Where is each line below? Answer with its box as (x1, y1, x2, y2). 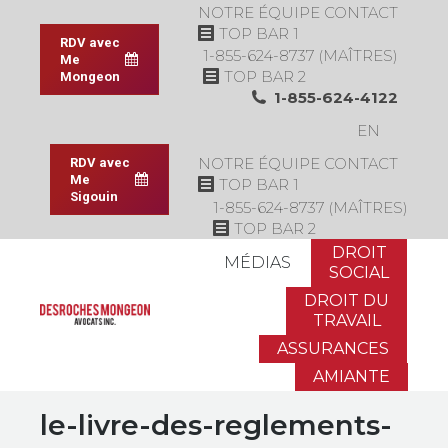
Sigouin (70, 188, 118, 204)
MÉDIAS (224, 252, 291, 272)
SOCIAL (329, 262, 389, 282)
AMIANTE (313, 366, 390, 386)
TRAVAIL (312, 310, 381, 330)
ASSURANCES (277, 338, 389, 358)
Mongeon (60, 69, 120, 85)
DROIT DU (304, 290, 389, 310)
